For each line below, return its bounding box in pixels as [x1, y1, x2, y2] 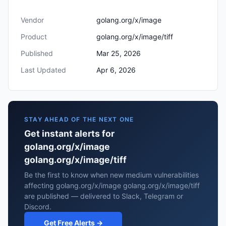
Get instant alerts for [24, 128, 115, 139]
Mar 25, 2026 [96, 49, 141, 58]
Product [21, 32, 47, 41]
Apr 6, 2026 [96, 66, 136, 74]
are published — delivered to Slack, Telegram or [24, 192, 183, 200]
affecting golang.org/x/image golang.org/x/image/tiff [24, 181, 200, 190]
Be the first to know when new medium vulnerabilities [24, 171, 199, 179]
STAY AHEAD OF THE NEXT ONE [24, 116, 134, 123]
